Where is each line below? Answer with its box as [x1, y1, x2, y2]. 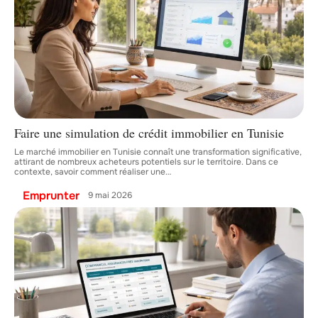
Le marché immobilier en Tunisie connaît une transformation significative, [14, 146, 302, 158]
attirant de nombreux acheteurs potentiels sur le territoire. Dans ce [14, 155, 278, 168]
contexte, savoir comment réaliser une [14, 165, 165, 177]
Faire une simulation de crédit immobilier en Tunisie [14, 124, 284, 141]
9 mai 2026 [88, 190, 132, 202]
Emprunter [23, 187, 79, 203]
